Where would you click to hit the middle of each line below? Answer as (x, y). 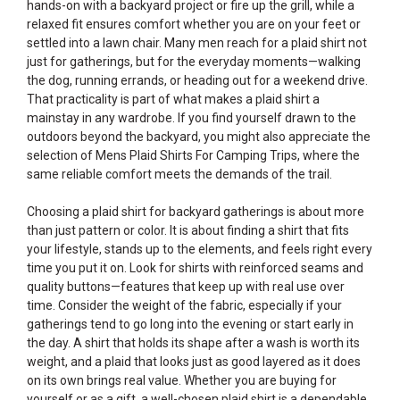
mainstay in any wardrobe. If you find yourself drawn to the (192, 118)
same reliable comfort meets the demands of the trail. (179, 174)
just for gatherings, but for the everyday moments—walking (194, 62)
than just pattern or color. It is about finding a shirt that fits (188, 230)
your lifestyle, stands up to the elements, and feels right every (200, 249)
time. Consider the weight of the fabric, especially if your (184, 305)
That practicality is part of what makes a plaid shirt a (173, 99)
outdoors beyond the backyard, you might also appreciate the (199, 137)
